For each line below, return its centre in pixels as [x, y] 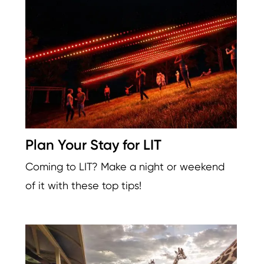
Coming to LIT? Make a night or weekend [125, 167]
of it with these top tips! [83, 186]
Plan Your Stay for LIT [93, 145]
